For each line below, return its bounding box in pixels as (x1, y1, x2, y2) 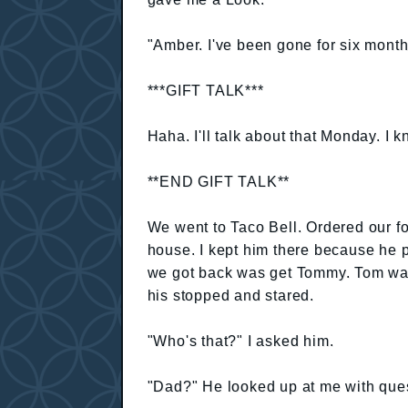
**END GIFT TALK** (147, 173, 291, 189)
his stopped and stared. (147, 287, 314, 303)
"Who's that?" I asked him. (147, 332, 334, 349)
